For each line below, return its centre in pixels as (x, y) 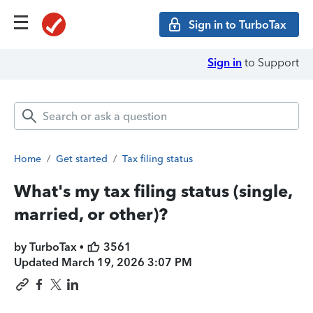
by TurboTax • (50, 247)
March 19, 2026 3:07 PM (127, 262)
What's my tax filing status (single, (153, 191)
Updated (38, 262)
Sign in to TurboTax (238, 24)
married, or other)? (91, 214)
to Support (270, 63)
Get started (82, 159)
